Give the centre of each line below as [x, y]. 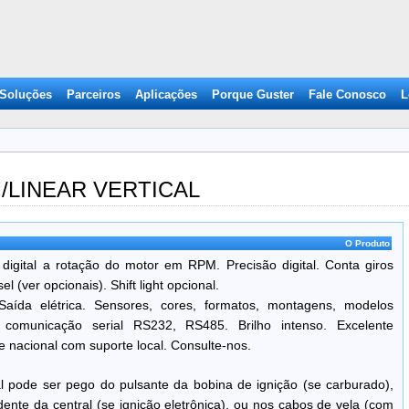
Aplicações [166, 94]
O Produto [368, 243]
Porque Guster [253, 94]
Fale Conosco [347, 94]
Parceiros [94, 94]
